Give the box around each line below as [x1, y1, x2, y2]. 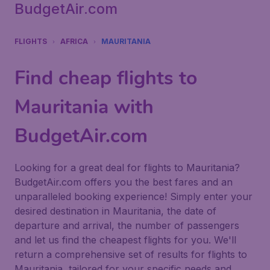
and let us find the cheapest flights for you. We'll [14, 234, 236, 246]
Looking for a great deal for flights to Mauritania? [14, 162, 240, 174]
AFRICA [60, 37, 88, 46]
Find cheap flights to [14, 65, 197, 91]
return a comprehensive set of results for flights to [14, 248, 247, 260]
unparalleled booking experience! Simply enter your [14, 190, 253, 202]
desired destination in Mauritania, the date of [14, 205, 216, 217]
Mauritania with [14, 94, 154, 120]
